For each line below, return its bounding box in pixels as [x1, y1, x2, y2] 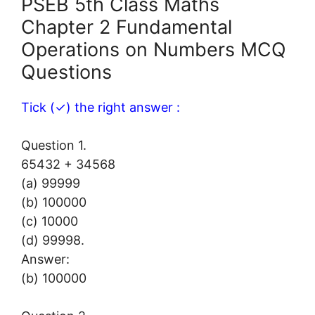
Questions [21, 60, 112, 84]
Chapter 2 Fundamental [21, 15, 232, 39]
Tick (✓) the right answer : [21, 99, 180, 115]
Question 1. [21, 137, 86, 153]
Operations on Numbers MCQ [21, 37, 286, 61]
